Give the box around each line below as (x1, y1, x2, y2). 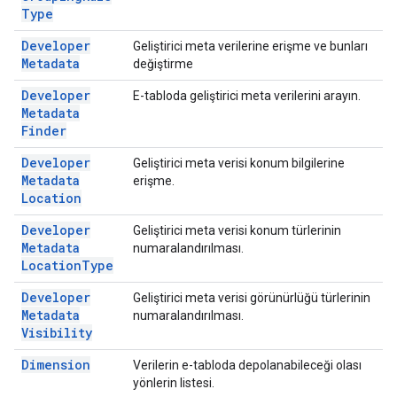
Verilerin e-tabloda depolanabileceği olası (133, 358, 362, 372)
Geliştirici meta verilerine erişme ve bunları (133, 39, 368, 53)
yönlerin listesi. (133, 376, 214, 390)
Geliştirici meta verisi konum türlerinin (133, 223, 341, 237)
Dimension (21, 356, 90, 373)
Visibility (21, 324, 92, 341)
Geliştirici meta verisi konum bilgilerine (133, 156, 345, 170)
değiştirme (133, 57, 193, 71)
